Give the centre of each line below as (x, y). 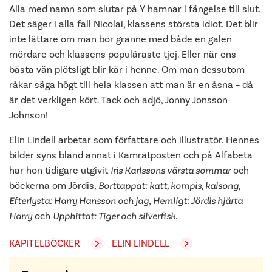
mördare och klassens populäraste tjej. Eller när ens (123, 54)
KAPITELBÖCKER (45, 243)
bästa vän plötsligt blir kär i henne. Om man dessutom (127, 70)
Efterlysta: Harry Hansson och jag (79, 201)
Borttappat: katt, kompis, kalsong (168, 185)
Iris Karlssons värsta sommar (171, 170)
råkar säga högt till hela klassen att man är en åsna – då (131, 85)
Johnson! (29, 115)
